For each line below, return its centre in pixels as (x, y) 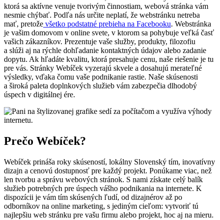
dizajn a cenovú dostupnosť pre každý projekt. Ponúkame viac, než (108, 171)
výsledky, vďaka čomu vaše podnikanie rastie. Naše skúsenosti (101, 77)
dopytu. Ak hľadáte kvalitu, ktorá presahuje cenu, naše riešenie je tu (109, 59)
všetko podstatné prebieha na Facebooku (107, 24)
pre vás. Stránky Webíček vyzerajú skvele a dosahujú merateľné (103, 68)
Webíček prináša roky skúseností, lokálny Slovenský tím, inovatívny (110, 162)
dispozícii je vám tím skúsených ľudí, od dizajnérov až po (93, 197)
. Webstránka (191, 24)
